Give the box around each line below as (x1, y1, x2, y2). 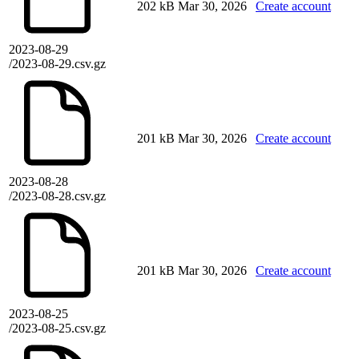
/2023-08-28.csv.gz (9, 189, 106, 204)
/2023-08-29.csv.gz (9, 57, 106, 71)
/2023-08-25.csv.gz (9, 321, 106, 336)
